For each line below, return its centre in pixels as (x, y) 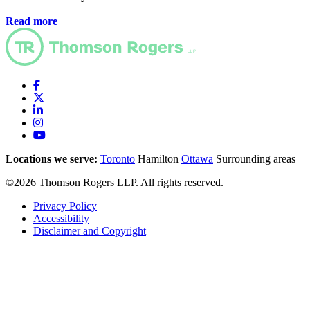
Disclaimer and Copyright (90, 231)
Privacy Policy (65, 206)
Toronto (118, 159)
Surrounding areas (256, 159)
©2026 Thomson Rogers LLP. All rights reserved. (115, 183)
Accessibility (61, 219)
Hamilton (158, 159)
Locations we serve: (52, 159)
